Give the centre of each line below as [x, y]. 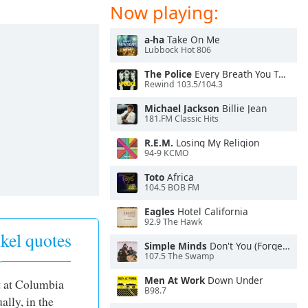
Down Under [234, 280]
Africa [179, 177]
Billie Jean [243, 108]
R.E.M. [159, 143]
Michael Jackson [182, 108]
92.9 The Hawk [174, 222]
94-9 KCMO [167, 153]
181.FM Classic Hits [181, 119]
